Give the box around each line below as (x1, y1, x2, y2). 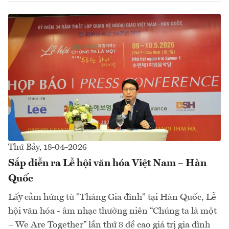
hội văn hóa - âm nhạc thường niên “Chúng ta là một (8, 207, 217, 216)
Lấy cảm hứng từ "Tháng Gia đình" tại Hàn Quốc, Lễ (8, 193, 216, 202)
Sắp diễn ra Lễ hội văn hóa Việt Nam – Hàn (8, 158, 207, 169)
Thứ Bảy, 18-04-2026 (8, 143, 87, 152)
